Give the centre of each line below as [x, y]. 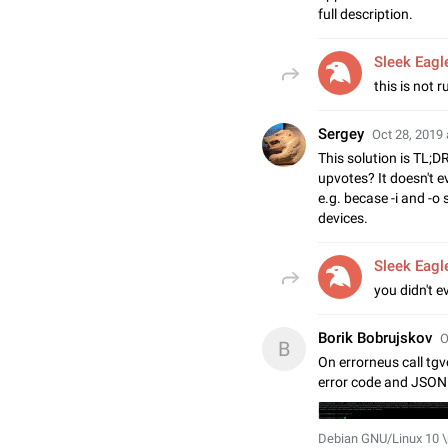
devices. [343, 218]
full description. [365, 14]
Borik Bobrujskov [375, 338]
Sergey [341, 134]
